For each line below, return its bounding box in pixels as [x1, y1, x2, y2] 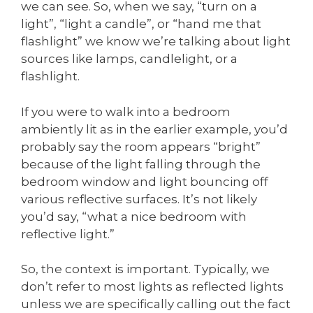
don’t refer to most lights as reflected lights [21, 279, 284, 294]
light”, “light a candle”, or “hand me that [21, 17, 261, 31]
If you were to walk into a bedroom [21, 104, 231, 119]
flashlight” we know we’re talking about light [21, 34, 291, 49]
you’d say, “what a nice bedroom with [21, 209, 247, 224]
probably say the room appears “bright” [21, 139, 261, 154]
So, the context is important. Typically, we [21, 262, 270, 277]
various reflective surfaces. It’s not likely [21, 191, 257, 206]
